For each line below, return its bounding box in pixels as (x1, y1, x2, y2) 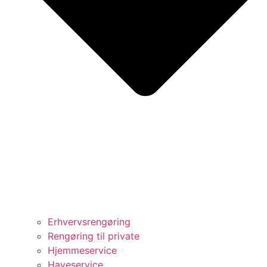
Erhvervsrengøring (48, 216, 131, 228)
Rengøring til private (48, 230, 139, 243)
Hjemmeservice (48, 244, 117, 257)
